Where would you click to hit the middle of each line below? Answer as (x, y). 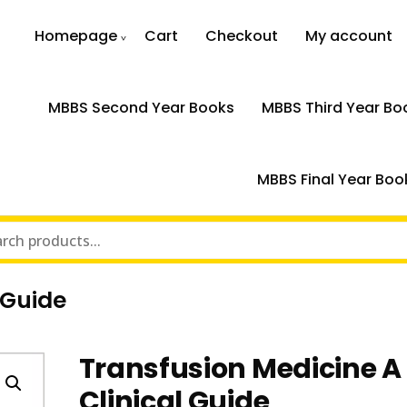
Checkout (242, 36)
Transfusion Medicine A (240, 369)
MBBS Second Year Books (141, 108)
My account (349, 36)
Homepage (76, 36)
